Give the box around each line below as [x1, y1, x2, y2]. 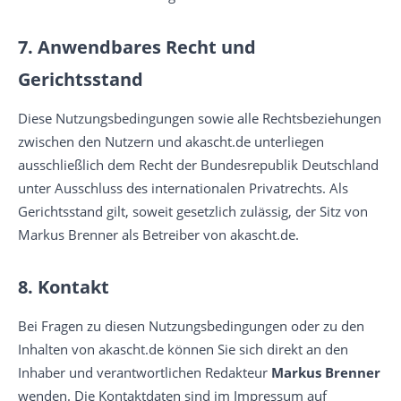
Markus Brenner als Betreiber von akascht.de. [18, 226, 299, 243]
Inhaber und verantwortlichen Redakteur [18, 363, 271, 381]
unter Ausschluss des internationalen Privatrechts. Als [18, 179, 348, 197]
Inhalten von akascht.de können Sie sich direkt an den [18, 340, 348, 358]
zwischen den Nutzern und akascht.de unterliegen [18, 132, 324, 150]
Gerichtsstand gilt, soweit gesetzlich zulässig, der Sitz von [18, 202, 368, 220]
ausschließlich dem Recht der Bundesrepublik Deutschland [18, 156, 379, 174]
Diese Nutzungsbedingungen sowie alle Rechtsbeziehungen [18, 109, 381, 127]
